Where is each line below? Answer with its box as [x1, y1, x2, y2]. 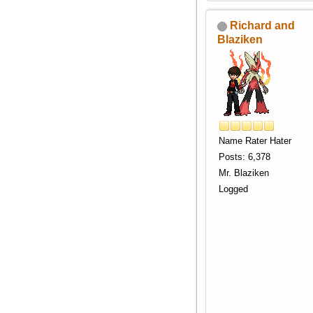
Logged [218, 184, 248, 195]
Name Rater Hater [218, 136, 291, 147]
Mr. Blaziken [218, 168, 269, 179]
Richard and [229, 20, 295, 32]
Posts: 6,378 [218, 152, 270, 163]
